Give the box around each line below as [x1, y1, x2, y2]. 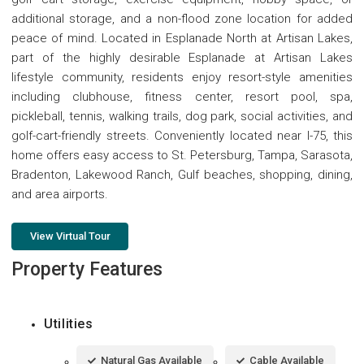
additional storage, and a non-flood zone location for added [11, 11, 353, 27]
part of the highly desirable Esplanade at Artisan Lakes [11, 50, 353, 66]
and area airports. [11, 187, 108, 202]
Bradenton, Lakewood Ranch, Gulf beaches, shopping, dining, [11, 167, 353, 183]
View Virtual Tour [29, 230, 110, 243]
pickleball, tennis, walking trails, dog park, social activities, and [11, 109, 353, 124]
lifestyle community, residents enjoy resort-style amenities [11, 70, 353, 85]
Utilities [44, 316, 93, 332]
